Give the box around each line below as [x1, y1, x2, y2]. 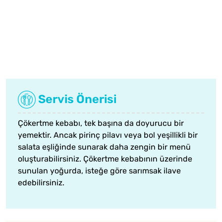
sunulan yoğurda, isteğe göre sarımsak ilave [18, 166, 181, 176]
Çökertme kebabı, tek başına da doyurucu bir [18, 118, 184, 128]
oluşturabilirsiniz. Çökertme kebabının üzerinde [18, 154, 192, 164]
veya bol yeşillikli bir [122, 130, 198, 140]
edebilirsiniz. [18, 178, 64, 188]
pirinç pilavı [79, 130, 122, 140]
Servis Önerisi [36, 92, 116, 106]
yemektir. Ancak [18, 130, 79, 140]
